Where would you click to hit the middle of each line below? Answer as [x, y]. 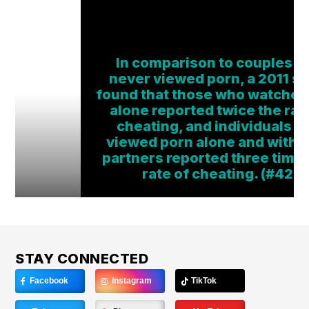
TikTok [203, 281]
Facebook [48, 281]
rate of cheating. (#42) [220, 174]
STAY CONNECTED [82, 259]
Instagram [131, 281]
